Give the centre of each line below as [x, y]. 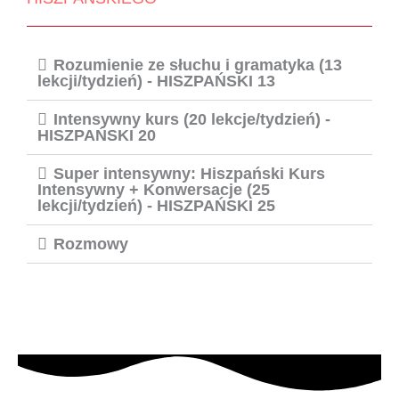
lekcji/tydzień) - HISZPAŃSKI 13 [156, 80]
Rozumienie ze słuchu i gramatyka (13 [198, 64]
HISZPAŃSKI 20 [97, 134]
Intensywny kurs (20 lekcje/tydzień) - [192, 118]
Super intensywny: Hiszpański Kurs [190, 173]
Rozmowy [91, 243]
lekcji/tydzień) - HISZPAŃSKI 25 [156, 205]
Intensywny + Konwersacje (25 [154, 189]
